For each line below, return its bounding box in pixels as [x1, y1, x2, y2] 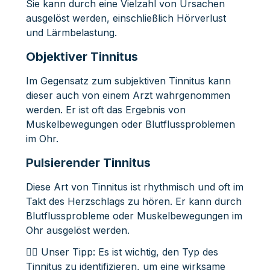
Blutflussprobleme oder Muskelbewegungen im [25, 209, 242, 222]
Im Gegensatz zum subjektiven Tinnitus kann [25, 74, 231, 87]
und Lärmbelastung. [25, 26, 117, 39]
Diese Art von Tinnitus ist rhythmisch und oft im [25, 180, 243, 193]
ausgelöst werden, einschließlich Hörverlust [25, 11, 226, 24]
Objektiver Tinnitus [25, 49, 138, 64]
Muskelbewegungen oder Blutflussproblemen [25, 118, 235, 130]
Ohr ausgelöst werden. [25, 224, 130, 236]
